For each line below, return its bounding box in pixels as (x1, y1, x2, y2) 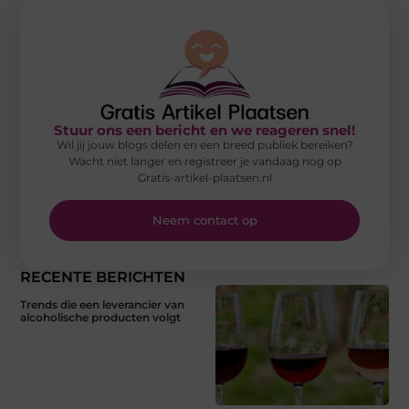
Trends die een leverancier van (20, 297, 185, 311)
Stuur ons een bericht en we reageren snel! (54, 121, 355, 140)
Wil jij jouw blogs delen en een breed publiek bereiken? (56, 138, 353, 152)
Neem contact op (152, 212, 257, 227)
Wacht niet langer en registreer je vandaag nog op (68, 154, 341, 169)
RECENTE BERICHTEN (20, 267, 186, 286)
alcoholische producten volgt (20, 309, 182, 324)
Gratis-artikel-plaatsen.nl (137, 171, 272, 185)
